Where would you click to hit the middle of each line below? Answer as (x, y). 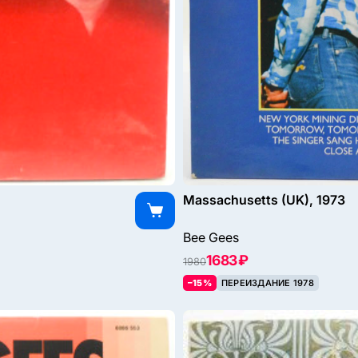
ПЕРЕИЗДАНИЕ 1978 (267, 283)
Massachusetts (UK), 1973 (264, 200)
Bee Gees (211, 238)
